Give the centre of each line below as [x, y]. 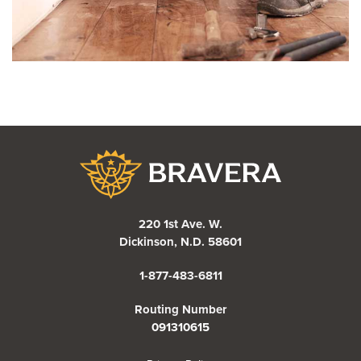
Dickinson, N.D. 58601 [180, 242]
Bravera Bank [216, 158]
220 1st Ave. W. [180, 224]
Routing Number [180, 310]
